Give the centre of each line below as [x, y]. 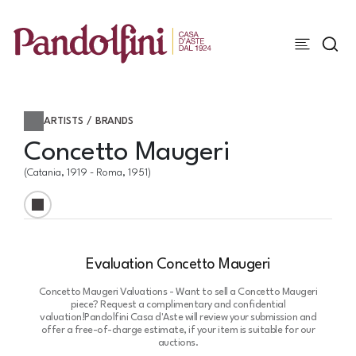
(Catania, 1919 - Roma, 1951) [87, 173]
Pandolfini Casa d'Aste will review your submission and [200, 317]
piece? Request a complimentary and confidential [178, 305]
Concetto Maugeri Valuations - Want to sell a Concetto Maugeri [178, 292]
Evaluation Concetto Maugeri [178, 265]
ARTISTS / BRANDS [89, 121]
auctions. [178, 343]
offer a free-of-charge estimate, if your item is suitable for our [178, 330]
